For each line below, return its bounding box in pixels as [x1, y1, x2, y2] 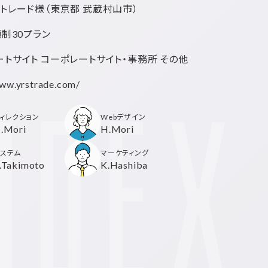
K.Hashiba [100, 159, 148, 170]
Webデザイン [100, 112, 146, 121]
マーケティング [100, 148, 149, 157]
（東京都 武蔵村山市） [45, 3, 138, 14]
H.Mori [100, 123, 134, 135]
